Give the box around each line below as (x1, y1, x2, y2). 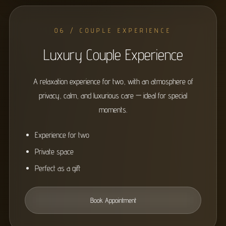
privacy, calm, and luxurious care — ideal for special (39, 91, 187, 100)
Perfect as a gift (35, 163, 81, 173)
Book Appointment (90, 196, 136, 204)
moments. (99, 105, 127, 115)
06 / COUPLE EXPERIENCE (54, 26, 172, 34)
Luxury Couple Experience (43, 45, 183, 64)
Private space (35, 147, 74, 156)
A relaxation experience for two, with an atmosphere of (33, 77, 193, 86)
